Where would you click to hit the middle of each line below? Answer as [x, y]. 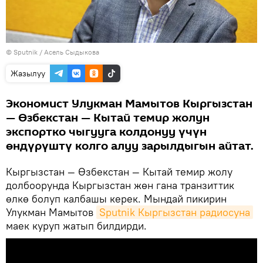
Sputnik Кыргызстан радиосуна [175, 212]
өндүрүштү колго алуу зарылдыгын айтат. [130, 146]
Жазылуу [28, 73]
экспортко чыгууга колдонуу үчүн [106, 132]
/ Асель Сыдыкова [68, 52]
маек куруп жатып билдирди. [76, 225]
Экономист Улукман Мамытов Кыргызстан [129, 104]
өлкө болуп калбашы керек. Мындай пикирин [116, 198]
